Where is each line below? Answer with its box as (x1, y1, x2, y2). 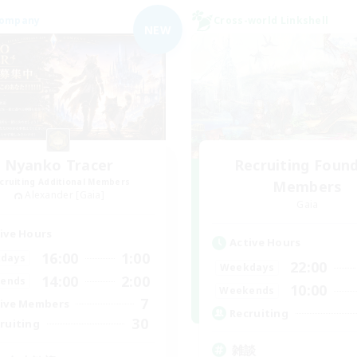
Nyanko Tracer (4, 155, 114, 175)
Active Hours (229, 235, 301, 249)
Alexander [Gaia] (25, 188, 105, 202)
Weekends (219, 283, 275, 297)
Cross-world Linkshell (214, 14, 329, 27)
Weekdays (219, 260, 275, 274)
